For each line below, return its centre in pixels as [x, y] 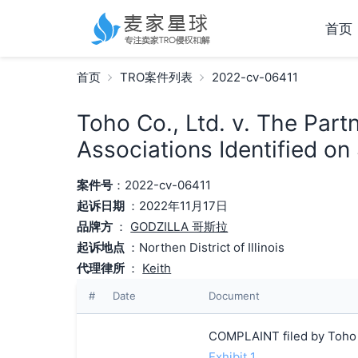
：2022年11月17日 [178, 206]
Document [234, 296]
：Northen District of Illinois [206, 247]
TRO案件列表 [156, 77]
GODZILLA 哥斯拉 [179, 227]
